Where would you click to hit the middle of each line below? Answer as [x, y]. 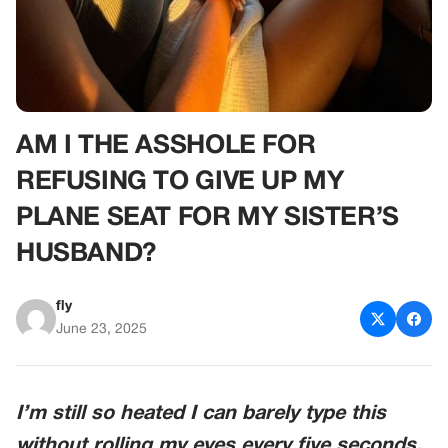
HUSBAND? [86, 254]
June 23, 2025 [101, 329]
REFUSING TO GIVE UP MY [180, 182]
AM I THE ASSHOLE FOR [166, 146]
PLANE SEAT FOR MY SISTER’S [207, 218]
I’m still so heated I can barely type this [201, 414]
